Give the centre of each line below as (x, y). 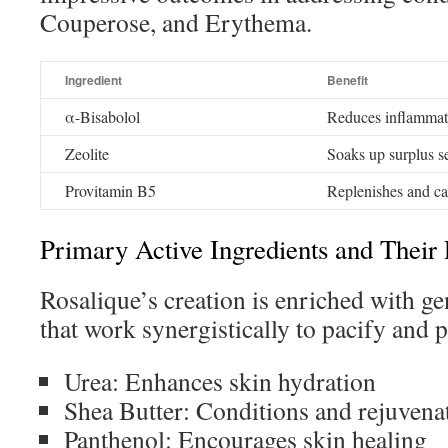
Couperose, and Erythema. (176, 22)
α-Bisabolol (102, 116)
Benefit (347, 80)
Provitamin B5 (110, 190)
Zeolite (87, 153)
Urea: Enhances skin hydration (220, 381)
